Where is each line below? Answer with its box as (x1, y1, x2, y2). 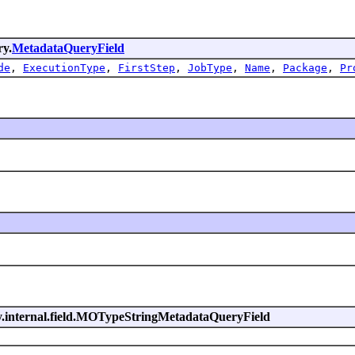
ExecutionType (23, 61, 105, 74)
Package (283, 61, 327, 74)
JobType (188, 61, 232, 74)
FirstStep (118, 61, 175, 74)
